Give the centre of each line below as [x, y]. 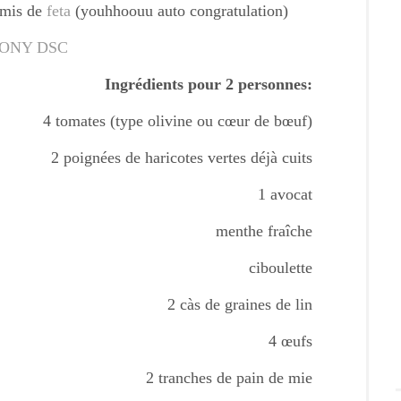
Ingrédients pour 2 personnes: [209, 84]
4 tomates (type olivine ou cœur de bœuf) [178, 121]
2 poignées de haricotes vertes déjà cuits [182, 158]
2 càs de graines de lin [240, 304]
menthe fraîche [264, 231]
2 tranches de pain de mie [229, 378]
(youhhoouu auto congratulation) [181, 11]
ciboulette [281, 268]
